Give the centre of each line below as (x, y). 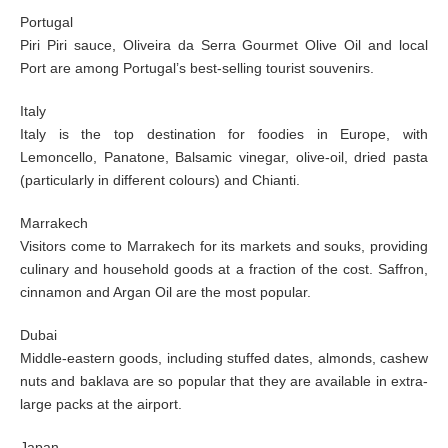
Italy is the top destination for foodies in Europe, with (224, 134)
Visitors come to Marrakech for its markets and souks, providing (224, 246)
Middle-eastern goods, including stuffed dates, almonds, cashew (224, 358)
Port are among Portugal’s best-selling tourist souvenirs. (197, 68)
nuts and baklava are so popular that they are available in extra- (224, 381)
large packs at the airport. (101, 404)
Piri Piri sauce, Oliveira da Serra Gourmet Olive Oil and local (224, 45)
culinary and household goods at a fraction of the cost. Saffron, (224, 269)
